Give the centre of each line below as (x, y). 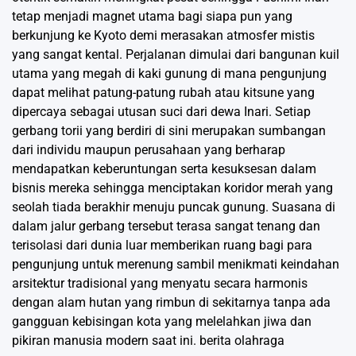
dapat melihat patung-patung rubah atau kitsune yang (163, 92)
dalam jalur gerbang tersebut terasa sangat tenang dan (166, 226)
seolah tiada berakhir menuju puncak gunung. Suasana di (174, 207)
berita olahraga (242, 340)
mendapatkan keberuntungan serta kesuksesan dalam (164, 168)
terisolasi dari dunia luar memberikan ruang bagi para (162, 245)
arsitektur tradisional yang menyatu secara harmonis (160, 283)
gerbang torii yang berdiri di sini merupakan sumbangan (169, 130)
